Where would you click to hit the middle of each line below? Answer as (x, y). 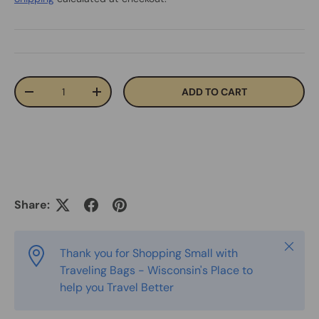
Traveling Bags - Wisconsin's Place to (156, 271)
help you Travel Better (117, 288)
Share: (32, 205)
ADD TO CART (214, 92)
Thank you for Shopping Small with (149, 253)
